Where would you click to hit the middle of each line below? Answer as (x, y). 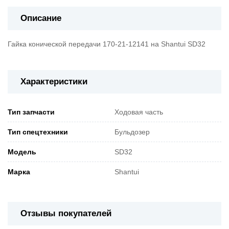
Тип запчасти (31, 112)
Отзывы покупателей (66, 214)
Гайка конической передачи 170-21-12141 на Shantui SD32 (107, 44)
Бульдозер (132, 132)
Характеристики (54, 82)
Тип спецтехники (38, 132)
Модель (22, 152)
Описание (41, 18)
